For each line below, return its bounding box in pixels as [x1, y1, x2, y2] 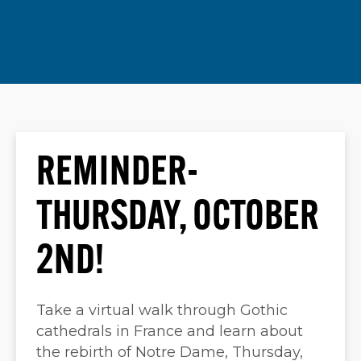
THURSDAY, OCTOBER [36, 198, 319, 239]
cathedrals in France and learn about [36, 322, 303, 340]
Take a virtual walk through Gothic [36, 301, 288, 319]
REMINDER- [36, 154, 198, 195]
